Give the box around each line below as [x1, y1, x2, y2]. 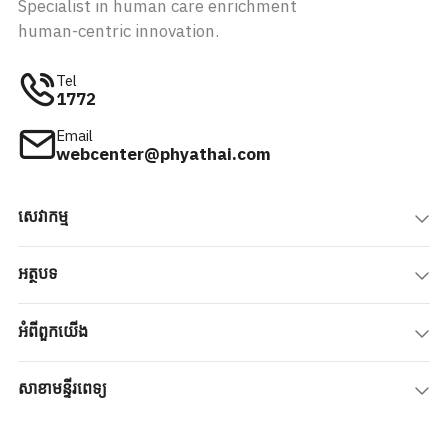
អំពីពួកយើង [18, 318, 88, 346]
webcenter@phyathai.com [56, 140, 271, 169]
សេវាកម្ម [18, 203, 68, 231]
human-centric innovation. [18, 18, 219, 47]
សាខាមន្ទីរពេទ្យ [18, 376, 107, 403]
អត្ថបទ [18, 261, 58, 288]
